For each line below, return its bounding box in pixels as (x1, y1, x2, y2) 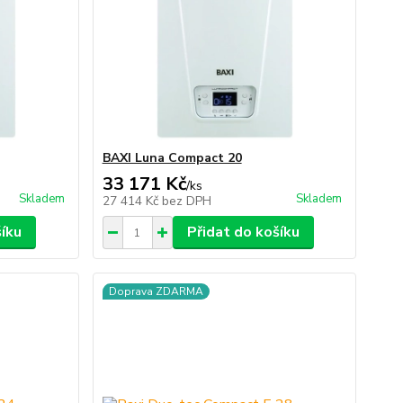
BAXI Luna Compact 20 (102, 149, 242, 166)
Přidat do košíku (186, 222, 300, 242)
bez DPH (161, 193, 211, 210)
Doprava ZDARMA (108, 284, 203, 299)
